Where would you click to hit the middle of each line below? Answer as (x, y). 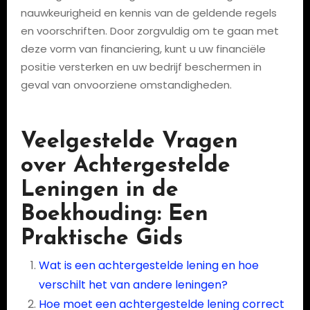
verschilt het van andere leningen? (133, 284)
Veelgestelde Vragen (129, 142)
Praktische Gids (101, 239)
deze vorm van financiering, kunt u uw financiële (143, 49)
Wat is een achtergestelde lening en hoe (148, 265)
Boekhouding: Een (114, 215)
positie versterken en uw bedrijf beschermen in (141, 67)
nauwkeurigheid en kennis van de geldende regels (148, 13)
